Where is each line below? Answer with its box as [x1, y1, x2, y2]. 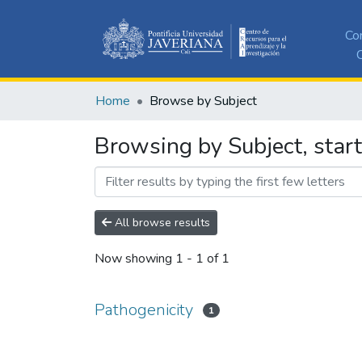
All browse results [112, 214, 210, 230]
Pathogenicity [95, 298, 193, 321]
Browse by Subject [149, 91, 257, 110]
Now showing [95, 250, 175, 268]
